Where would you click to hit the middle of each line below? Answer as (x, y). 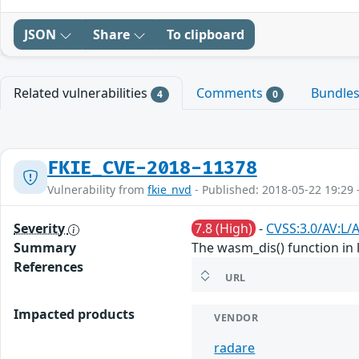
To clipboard (206, 34)
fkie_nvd (169, 190)
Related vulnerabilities (82, 93)
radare (235, 348)
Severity (41, 229)
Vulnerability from (97, 190)
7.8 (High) (224, 229)
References (48, 267)
